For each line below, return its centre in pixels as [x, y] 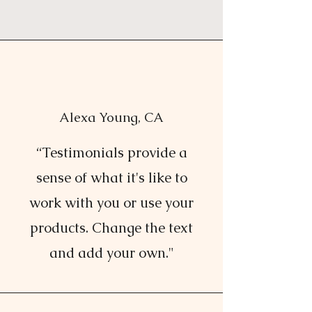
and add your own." [111, 253]
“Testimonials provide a [111, 153]
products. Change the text [111, 228]
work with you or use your [111, 203]
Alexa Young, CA [111, 117]
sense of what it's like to [111, 178]
